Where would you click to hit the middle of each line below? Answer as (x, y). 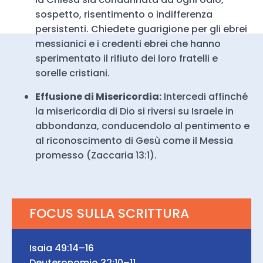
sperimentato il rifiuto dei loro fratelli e (127, 58)
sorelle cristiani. (73, 73)
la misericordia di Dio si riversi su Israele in (134, 111)
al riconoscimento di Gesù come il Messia (134, 141)
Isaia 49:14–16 (62, 248)
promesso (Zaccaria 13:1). (96, 155)
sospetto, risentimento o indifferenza (124, 14)
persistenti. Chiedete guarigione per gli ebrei (141, 29)
